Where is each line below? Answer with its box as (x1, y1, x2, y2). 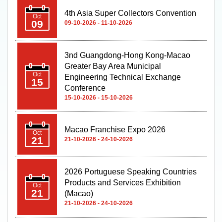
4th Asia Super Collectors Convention (64, 8, 196, 17)
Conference (64, 83, 106, 92)
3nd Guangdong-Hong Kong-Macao (64, 51, 190, 59)
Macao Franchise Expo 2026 (64, 125, 166, 134)
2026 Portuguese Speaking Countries (64, 167, 197, 176)
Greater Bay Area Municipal (64, 61, 161, 70)
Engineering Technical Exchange (64, 72, 181, 81)
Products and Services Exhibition (64, 178, 181, 187)
